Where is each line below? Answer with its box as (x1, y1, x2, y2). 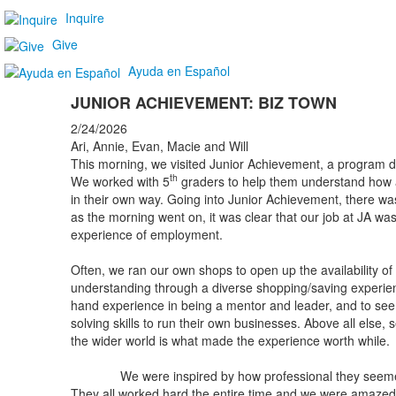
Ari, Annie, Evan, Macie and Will (70, 136, 248, 155)
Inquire (65, 8, 104, 27)
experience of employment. (70, 225, 223, 243)
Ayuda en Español (128, 61, 230, 80)
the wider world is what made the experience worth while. (70, 331, 390, 349)
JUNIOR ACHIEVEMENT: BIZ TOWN (70, 90, 337, 114)
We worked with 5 (70, 171, 170, 190)
